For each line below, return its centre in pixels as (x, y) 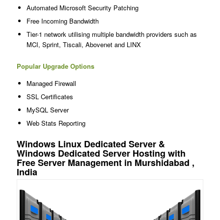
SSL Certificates (50, 96)
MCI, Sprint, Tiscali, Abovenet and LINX (83, 44)
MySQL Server (47, 110)
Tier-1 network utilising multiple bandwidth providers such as (111, 34)
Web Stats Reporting (56, 123)
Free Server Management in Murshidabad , (105, 162)
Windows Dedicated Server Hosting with (101, 153)
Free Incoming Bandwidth (62, 21)
